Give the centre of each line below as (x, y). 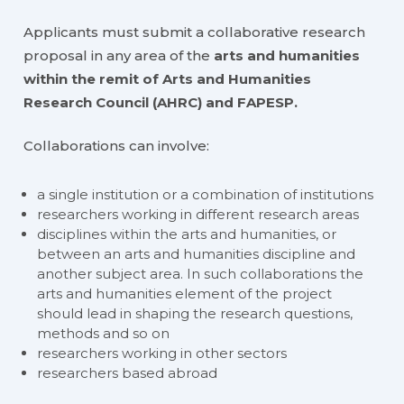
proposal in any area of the (117, 55)
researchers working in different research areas (198, 215)
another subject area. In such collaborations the (201, 274)
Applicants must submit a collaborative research (195, 32)
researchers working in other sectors (162, 353)
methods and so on (104, 334)
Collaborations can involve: (117, 146)
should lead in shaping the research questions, (195, 314)
